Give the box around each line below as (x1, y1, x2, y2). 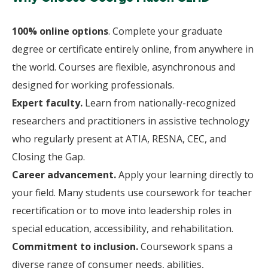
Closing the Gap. (12, 150, 85, 163)
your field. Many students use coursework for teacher (12, 186, 252, 199)
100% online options (12, 25, 108, 38)
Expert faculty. (12, 96, 83, 109)
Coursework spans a (141, 240, 233, 253)
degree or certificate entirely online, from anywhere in (12, 42, 254, 56)
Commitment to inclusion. (12, 240, 141, 253)
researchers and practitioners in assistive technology (12, 114, 249, 127)
